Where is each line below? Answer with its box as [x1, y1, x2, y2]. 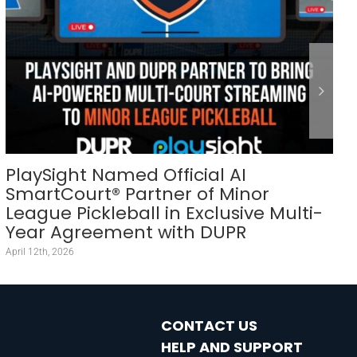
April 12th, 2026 [5, 246, 74, 258]
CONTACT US [161, 316, 258, 336]
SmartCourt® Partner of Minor [5, 182, 269, 207]
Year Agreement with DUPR [5, 220, 246, 245]
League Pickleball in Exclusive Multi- [5, 201, 323, 226]
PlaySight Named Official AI [5, 163, 246, 188]
